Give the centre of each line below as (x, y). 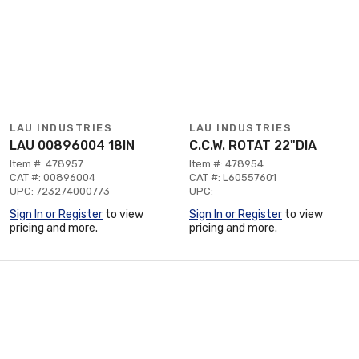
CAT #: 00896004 (52, 177)
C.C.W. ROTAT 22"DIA (253, 145)
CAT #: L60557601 (233, 177)
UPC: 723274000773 (60, 191)
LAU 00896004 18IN (72, 145)
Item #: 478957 (46, 164)
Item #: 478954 (226, 164)
